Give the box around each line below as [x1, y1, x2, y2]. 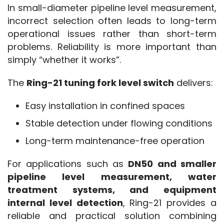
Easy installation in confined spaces [25, 99, 185, 112]
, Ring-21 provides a [122, 196, 217, 209]
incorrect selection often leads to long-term [7, 14, 216, 27]
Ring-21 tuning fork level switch [26, 76, 174, 89]
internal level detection [7, 196, 123, 209]
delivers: [174, 76, 213, 89]
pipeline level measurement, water [7, 170, 216, 183]
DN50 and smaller [128, 157, 217, 170]
